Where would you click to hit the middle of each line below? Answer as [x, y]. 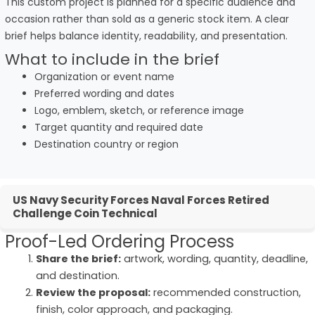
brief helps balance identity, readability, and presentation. [146, 36]
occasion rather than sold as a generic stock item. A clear [147, 19]
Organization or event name [104, 76]
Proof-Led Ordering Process [120, 241]
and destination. [77, 275]
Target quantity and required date [119, 127]
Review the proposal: [93, 292]
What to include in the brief [112, 59]
